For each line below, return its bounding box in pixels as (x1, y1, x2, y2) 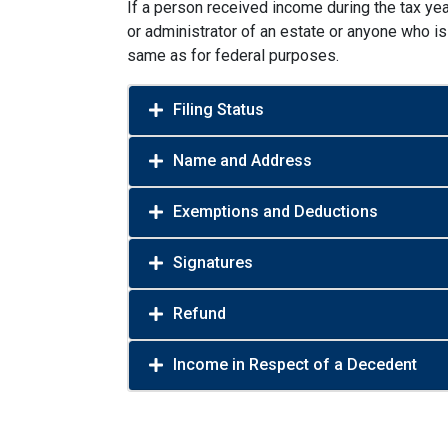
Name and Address (173, 151, 312, 170)
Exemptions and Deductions (173, 202, 378, 221)
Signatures (173, 253, 253, 272)
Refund (173, 304, 226, 323)
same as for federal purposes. (127, 46, 339, 65)
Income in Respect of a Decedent (173, 355, 417, 374)
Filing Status (173, 100, 264, 119)
